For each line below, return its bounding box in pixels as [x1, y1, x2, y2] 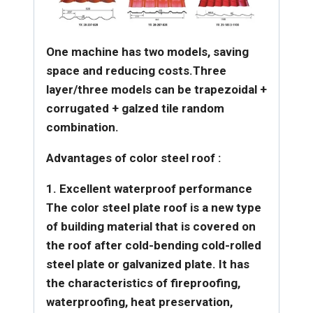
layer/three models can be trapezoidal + [46, 82, 267, 96]
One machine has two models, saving [46, 44, 249, 59]
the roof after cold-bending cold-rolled [46, 238, 261, 252]
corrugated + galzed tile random [46, 101, 224, 115]
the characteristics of [46, 275, 168, 290]
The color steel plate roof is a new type [46, 200, 261, 214]
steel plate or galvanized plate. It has [46, 256, 249, 271]
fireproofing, [170, 275, 240, 290]
